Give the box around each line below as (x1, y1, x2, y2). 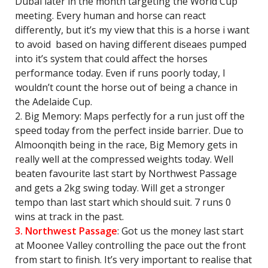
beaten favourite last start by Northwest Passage (15, 167, 237, 180)
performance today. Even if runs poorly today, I (15, 66, 226, 80)
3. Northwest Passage (15, 224, 117, 237)
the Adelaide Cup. (15, 95, 92, 108)
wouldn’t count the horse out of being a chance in (15, 81, 237, 94)
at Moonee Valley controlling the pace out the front (15, 239, 246, 252)
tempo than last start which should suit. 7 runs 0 (15, 196, 231, 209)
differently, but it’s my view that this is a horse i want (15, 23, 249, 36)
